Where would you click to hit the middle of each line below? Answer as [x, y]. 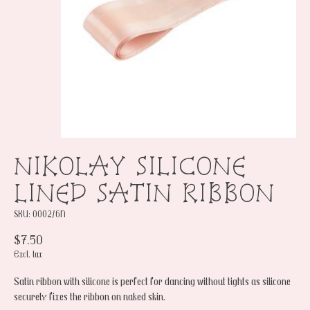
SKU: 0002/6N [40, 214]
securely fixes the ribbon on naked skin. [90, 297]
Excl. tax [28, 254]
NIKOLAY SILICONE [130, 165]
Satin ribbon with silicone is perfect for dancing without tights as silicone [152, 281]
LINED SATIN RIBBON [144, 192]
